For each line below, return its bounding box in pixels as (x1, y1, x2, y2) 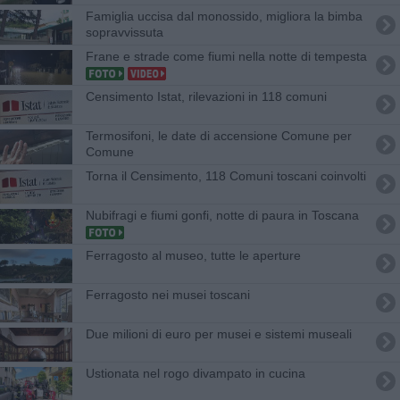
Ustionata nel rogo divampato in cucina (85, 365, 305, 380)
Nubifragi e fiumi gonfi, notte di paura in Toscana (85, 207, 359, 222)
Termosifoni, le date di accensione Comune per (85, 128, 352, 143)
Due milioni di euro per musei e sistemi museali (85, 326, 352, 341)
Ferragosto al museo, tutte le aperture (85, 247, 301, 262)
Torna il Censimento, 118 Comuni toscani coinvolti (85, 168, 366, 183)
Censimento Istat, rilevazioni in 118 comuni (85, 88, 327, 104)
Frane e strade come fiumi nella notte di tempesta (85, 48, 367, 63)
